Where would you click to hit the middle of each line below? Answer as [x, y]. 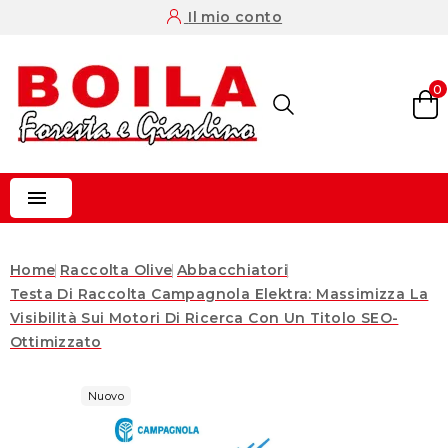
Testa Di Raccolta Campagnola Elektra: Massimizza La [219, 294]
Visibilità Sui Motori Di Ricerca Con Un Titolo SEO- [204, 318]
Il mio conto [235, 17]
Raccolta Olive [116, 270]
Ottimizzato [56, 342]
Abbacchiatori [233, 270]
